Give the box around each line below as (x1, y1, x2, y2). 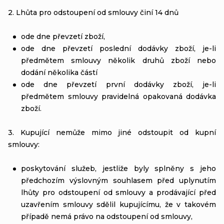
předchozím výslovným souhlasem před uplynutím (21, 175, 216, 185)
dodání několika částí (21, 67, 97, 77)
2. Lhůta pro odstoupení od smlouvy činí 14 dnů (8, 7, 178, 17)
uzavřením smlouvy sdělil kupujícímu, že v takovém (21, 199, 216, 209)
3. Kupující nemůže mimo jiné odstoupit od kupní (8, 127, 216, 137)
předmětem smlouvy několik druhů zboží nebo (21, 55, 216, 65)
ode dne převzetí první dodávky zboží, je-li (21, 79, 216, 89)
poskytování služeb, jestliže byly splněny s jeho (21, 163, 216, 173)
